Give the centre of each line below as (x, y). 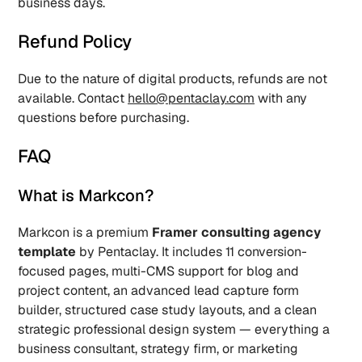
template (47, 252)
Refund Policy (75, 41)
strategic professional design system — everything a (174, 329)
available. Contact (73, 98)
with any (281, 98)
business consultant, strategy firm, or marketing (158, 349)
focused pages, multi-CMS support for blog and (159, 271)
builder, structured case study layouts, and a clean (168, 310)
